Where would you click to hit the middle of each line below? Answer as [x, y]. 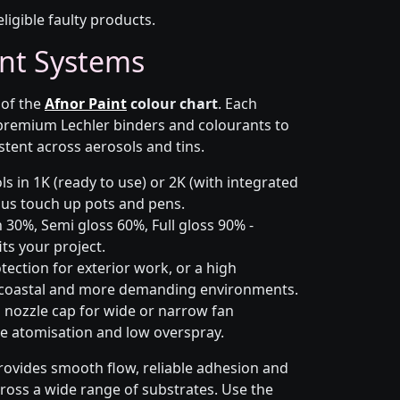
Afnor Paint [86, 104]
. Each [237, 104]
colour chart [172, 104]
